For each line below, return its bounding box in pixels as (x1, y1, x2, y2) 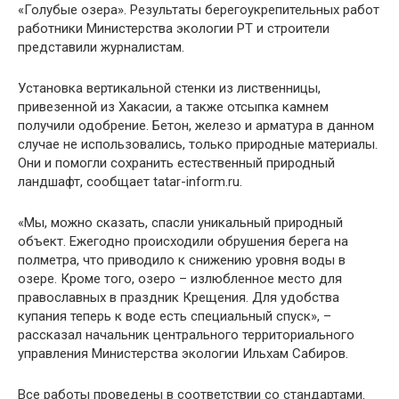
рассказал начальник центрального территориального (18, 327, 354, 344)
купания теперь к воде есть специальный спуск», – (18, 308, 331, 325)
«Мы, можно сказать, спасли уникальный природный (18, 215, 343, 232)
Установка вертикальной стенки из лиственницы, (18, 80, 321, 97)
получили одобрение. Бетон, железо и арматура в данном (18, 118, 374, 134)
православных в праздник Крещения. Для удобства (18, 289, 339, 306)
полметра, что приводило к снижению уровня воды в (18, 252, 346, 269)
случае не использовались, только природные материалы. (18, 136, 378, 153)
